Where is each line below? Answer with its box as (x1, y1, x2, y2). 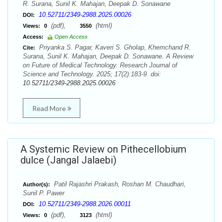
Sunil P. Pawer (23, 189, 64, 197)
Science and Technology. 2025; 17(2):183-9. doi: (23, 70, 161, 78)
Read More (32, 104, 67, 112)
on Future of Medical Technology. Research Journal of (23, 61, 177, 69)
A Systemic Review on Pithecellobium (20, 143, 186, 155)
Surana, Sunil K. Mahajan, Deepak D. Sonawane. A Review (23, 53, 193, 60)
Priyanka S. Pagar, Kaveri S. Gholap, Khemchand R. (37, 44, 191, 51)
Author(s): (23, 181, 50, 187)
